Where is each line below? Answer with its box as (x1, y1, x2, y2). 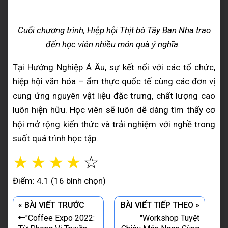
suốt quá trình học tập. (13, 133, 98, 144)
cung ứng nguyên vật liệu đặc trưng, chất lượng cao (13, 91, 215, 101)
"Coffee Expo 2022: (25, 213, 95, 223)
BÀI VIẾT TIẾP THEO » (121, 200, 199, 210)
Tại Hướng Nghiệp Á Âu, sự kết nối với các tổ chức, (13, 62, 215, 73)
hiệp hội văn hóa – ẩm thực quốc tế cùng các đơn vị (13, 76, 215, 87)
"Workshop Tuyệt (140, 213, 199, 223)
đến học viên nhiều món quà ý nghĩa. (46, 39, 182, 50)
